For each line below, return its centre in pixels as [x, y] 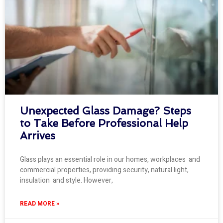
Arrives [38, 136]
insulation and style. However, [66, 181]
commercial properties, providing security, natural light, [104, 170]
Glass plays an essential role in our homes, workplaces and [110, 160]
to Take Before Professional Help [104, 123]
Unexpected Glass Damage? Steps [106, 111]
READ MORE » [40, 204]
